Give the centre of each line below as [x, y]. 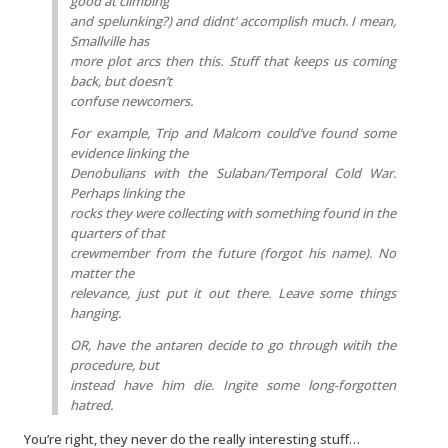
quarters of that [117, 233]
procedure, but [114, 365]
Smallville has [109, 41]
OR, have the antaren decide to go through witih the [233, 345]
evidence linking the [129, 153]
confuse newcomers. [131, 101]
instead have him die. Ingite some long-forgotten [233, 385]
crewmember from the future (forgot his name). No [233, 253]
